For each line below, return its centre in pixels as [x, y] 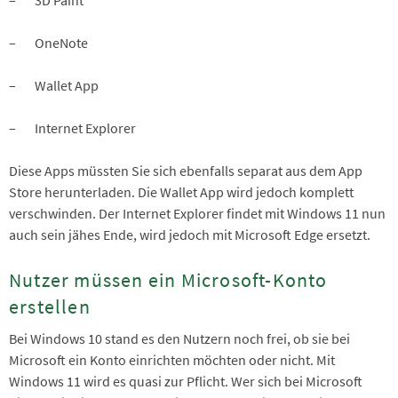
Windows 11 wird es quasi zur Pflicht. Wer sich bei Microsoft [186, 381]
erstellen [50, 306]
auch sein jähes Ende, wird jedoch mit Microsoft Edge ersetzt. [191, 234]
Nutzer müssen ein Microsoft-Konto [168, 279]
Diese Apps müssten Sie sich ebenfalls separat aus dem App [186, 170]
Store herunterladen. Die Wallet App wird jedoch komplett [181, 191]
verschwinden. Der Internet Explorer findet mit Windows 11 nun [197, 213]
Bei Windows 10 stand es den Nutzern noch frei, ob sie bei [179, 338]
